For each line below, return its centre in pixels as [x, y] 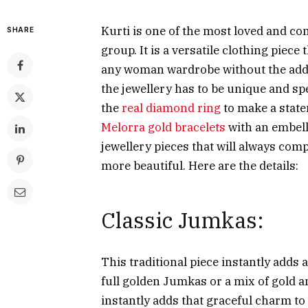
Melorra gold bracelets [163, 127]
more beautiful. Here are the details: [200, 165]
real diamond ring [171, 108]
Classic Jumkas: [183, 220]
